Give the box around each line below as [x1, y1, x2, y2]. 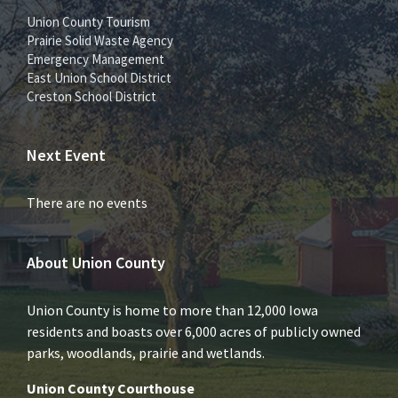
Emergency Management [27, 50, 164, 68]
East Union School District [27, 68, 171, 86]
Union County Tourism [27, 12, 150, 30]
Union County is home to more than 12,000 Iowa [27, 300, 318, 319]
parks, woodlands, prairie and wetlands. [27, 343, 265, 362]
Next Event [27, 144, 106, 165]
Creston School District [27, 87, 156, 105]
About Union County [27, 251, 165, 273]
